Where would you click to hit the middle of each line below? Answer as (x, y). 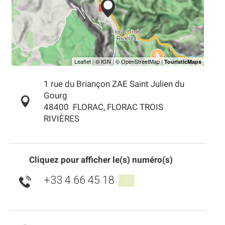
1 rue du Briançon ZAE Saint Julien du (114, 84)
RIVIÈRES (61, 119)
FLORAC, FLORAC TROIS (118, 107)
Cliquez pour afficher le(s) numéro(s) (101, 160)
